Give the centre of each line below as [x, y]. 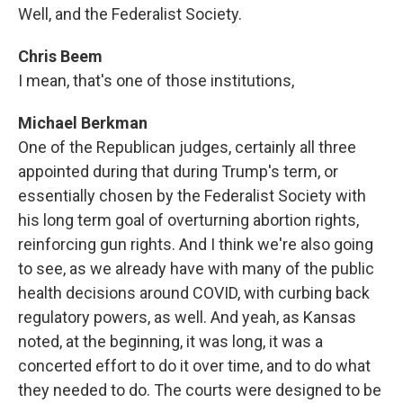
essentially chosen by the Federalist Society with [192, 196]
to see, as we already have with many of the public [196, 269]
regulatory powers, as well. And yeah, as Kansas [187, 317]
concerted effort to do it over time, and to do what [194, 366]
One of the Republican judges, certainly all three [187, 147]
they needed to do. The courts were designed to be [200, 390]
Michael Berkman [83, 123]
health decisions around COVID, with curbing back [194, 293]
